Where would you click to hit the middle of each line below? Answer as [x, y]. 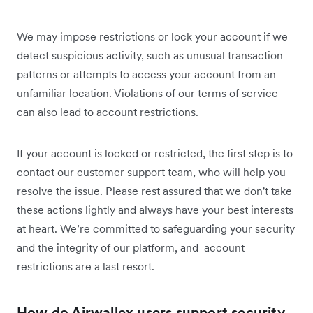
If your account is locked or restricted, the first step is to [155, 153]
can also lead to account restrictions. [109, 112]
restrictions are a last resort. [86, 267]
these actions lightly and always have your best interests [155, 210]
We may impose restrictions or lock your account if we [152, 37]
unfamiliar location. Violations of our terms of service [147, 93]
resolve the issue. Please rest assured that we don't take [154, 191]
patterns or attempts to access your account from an [146, 74]
